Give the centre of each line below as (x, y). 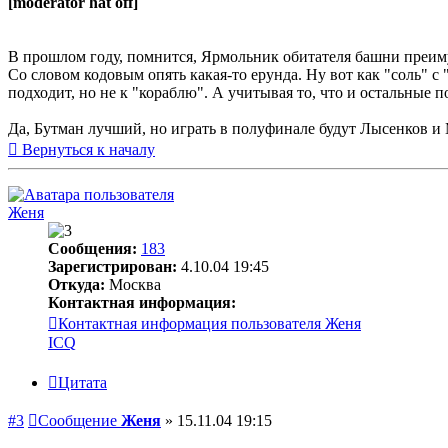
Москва (133, 285)
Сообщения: (92, 249)
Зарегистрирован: (112, 267)
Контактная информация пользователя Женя (209, 324)
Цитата (82, 382)
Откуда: (76, 285)
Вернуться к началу (88, 150)
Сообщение (77, 420)
